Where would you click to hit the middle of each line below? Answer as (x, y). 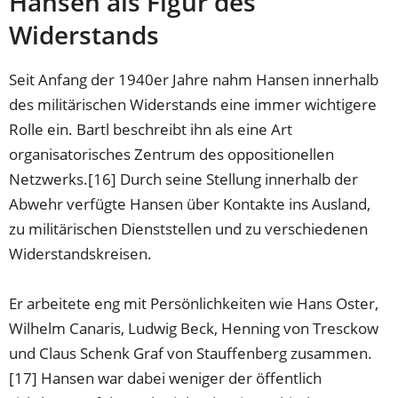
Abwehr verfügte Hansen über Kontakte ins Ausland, (190, 204)
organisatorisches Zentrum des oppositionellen (172, 155)
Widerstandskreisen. (81, 254)
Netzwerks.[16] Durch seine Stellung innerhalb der (184, 179)
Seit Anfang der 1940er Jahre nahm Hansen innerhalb (194, 80)
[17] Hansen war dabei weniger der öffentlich (166, 378)
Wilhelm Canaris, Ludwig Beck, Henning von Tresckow (194, 329)
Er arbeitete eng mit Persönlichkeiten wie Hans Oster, (194, 304)
